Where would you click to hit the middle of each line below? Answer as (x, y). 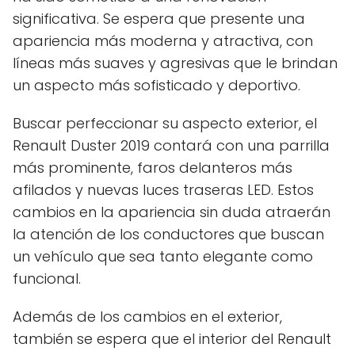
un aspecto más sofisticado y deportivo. (157, 85)
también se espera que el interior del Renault (172, 338)
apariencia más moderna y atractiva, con (163, 40)
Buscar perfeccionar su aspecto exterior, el (165, 123)
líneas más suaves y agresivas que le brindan (175, 63)
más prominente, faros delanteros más (153, 167)
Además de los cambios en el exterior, (147, 316)
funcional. (47, 278)
